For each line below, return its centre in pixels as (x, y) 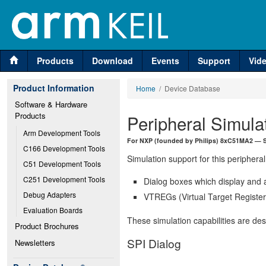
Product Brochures (47, 226)
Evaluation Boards (53, 210)
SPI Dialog (154, 243)
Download (113, 61)
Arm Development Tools (62, 133)
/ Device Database (188, 88)
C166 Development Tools (64, 148)
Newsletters (35, 243)
